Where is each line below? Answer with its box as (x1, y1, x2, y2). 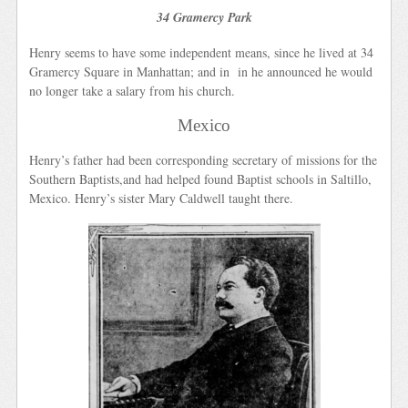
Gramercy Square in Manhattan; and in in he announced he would (29, 62, 373, 80)
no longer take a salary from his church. (29, 81, 236, 99)
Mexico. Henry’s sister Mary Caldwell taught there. (29, 189, 294, 208)
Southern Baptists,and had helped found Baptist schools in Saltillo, (29, 170, 372, 189)
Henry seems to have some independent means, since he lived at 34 (29, 43, 374, 61)
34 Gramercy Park (156, 8, 252, 27)
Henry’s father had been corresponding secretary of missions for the (29, 151, 378, 169)
